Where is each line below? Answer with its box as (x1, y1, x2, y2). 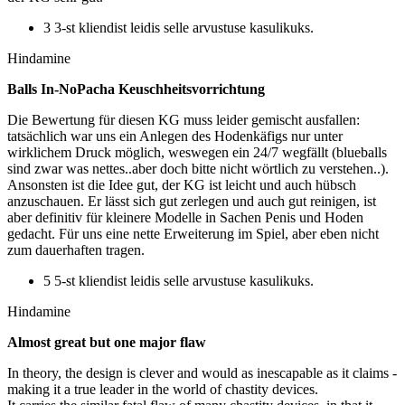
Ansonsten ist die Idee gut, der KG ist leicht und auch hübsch (7, 177, 356, 193)
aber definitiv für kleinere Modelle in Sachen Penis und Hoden (7, 210, 363, 226)
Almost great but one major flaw (7, 334, 206, 351)
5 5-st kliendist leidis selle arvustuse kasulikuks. (43, 273, 314, 289)
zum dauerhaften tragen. (7, 242, 145, 259)
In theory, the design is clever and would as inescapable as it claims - (7, 365, 397, 381)
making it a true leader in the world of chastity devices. (7, 381, 318, 398)
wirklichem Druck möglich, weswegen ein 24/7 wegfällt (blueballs (7, 145, 387, 161)
